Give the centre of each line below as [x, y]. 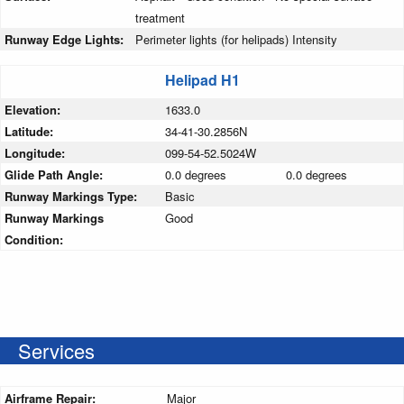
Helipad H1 [202, 80]
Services [56, 351]
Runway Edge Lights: [66, 40]
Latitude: [31, 132]
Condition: [34, 240]
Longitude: [37, 153]
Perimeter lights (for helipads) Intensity [236, 40]
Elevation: [34, 110]
